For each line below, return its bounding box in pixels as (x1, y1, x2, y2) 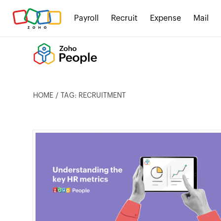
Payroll (74, 13, 99, 23)
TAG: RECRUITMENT (61, 91, 126, 99)
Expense (150, 13, 181, 23)
